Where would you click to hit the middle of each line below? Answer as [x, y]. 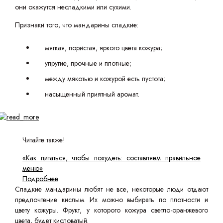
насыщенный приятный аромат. [92, 94]
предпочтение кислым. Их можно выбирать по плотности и [111, 200]
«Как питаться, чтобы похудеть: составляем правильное [111, 158]
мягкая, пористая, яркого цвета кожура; [104, 48]
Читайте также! [44, 140]
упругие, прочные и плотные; [88, 63]
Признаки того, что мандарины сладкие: [77, 25]
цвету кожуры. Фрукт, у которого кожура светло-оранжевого [111, 210]
